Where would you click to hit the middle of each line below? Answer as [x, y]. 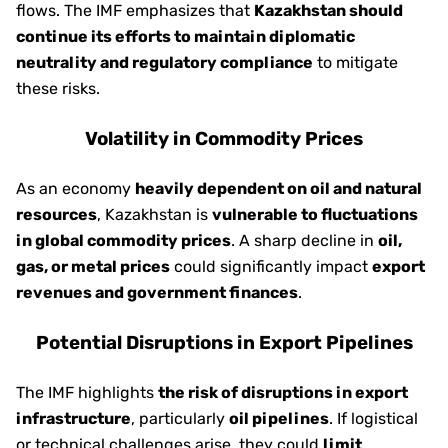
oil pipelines [279, 418]
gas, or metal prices [93, 266]
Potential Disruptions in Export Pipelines [224, 343]
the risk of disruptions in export [283, 392]
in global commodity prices [123, 240]
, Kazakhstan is [154, 214]
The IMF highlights [87, 392]
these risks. [58, 88]
